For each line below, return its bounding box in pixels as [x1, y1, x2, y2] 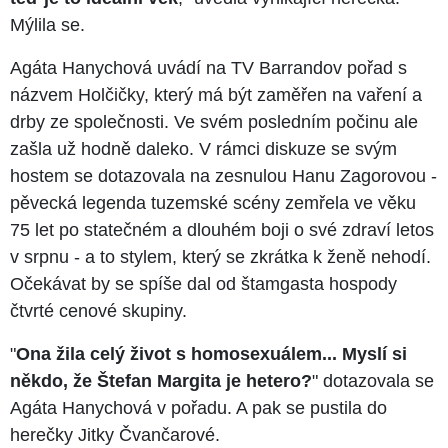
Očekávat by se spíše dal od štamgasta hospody [10, 274, 397, 295]
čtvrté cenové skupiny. [10, 301, 187, 322]
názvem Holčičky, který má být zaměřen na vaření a [10, 85, 422, 106]
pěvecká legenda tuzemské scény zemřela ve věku [10, 193, 416, 214]
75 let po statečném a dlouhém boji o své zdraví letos [10, 220, 434, 241]
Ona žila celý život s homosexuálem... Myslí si [16, 344, 407, 365]
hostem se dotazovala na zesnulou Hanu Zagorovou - [10, 166, 437, 187]
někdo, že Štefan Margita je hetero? [10, 371, 312, 392]
